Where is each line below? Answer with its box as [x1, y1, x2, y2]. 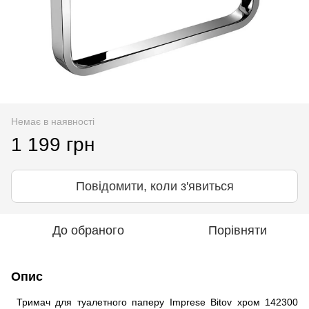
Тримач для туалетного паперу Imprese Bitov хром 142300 [11, 296, 298, 308]
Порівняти [208, 223, 267, 237]
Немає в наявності [11, 115, 94, 127]
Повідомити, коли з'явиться [75, 179, 234, 193]
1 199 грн [11, 133, 94, 155]
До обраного [52, 223, 124, 237]
